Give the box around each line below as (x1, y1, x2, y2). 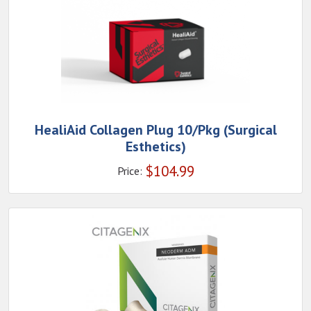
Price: (117, 164, 142, 178)
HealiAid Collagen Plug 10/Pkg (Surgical (34, 121, 277, 140)
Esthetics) (125, 137, 186, 156)
